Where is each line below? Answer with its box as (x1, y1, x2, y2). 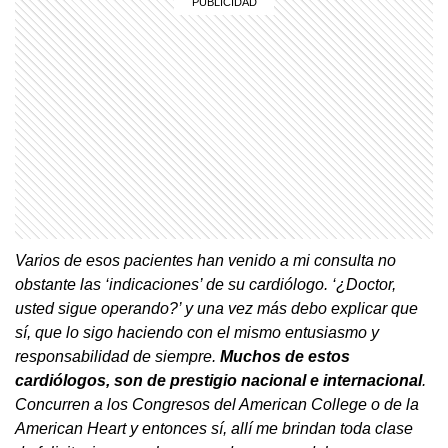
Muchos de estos (220, 347, 350, 365)
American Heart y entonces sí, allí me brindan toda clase (15, 419, 413, 437)
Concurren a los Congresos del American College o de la (15, 395, 419, 413)
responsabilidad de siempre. (15, 347, 220, 365)
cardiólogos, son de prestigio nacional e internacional (15, 371, 422, 389)
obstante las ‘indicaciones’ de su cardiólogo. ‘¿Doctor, (15, 275, 396, 293)
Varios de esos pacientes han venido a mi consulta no (15, 251, 396, 269)
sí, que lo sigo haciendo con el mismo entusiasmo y (15, 323, 379, 341)
